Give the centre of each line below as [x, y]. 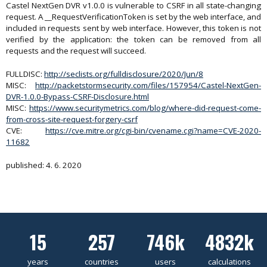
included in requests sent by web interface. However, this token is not [133, 28]
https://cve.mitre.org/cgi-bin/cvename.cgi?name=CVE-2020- [153, 131]
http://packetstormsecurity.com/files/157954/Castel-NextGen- [148, 85]
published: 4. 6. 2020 [44, 165]
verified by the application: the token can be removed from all [133, 39]
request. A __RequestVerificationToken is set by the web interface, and [133, 17]
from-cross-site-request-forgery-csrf [72, 119]
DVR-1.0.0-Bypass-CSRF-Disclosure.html [77, 97]
